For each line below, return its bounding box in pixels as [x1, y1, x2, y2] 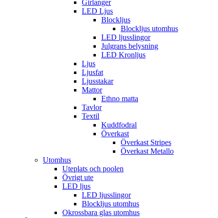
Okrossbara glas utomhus [62, 208, 140, 217]
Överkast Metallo [121, 147, 174, 156]
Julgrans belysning [101, 42, 158, 51]
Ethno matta [101, 94, 138, 103]
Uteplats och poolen [62, 164, 124, 173]
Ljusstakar [82, 77, 113, 86]
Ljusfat [82, 68, 103, 77]
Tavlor [82, 103, 102, 112]
